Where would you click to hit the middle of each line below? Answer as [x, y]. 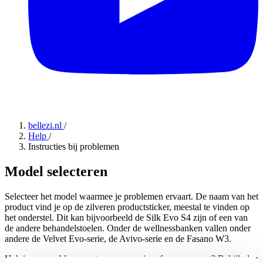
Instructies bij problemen [74, 146]
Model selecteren [56, 171]
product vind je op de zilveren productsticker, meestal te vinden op [127, 207]
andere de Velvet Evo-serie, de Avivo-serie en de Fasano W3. [118, 238]
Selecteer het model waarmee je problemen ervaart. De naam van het [131, 196]
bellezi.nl [46, 125]
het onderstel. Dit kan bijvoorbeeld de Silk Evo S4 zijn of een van [126, 217]
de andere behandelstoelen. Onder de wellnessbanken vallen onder [128, 228]
